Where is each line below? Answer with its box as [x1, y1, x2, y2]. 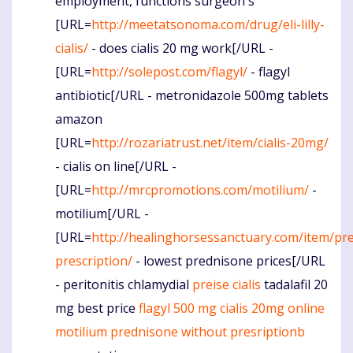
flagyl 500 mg [139, 299, 217, 317]
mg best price [55, 299, 139, 317]
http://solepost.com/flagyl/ [91, 62, 247, 80]
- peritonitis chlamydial [55, 275, 192, 293]
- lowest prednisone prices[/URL [132, 251, 325, 269]
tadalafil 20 [261, 275, 328, 293]
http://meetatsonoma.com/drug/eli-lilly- [91, 15, 325, 33]
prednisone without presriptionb [110, 322, 305, 340]
